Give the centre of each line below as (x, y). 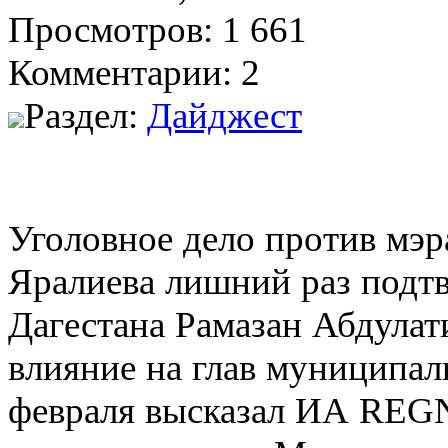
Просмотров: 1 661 (157, 29)
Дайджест (224, 115)
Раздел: (85, 115)
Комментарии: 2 (134, 72)
